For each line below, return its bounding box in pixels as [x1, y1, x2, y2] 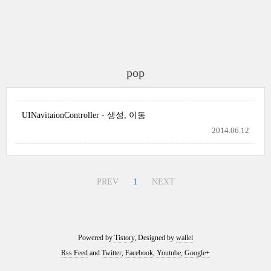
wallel [176, 233, 193, 242]
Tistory [114, 233, 134, 242]
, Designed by [134, 233, 176, 242]
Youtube [157, 249, 181, 257]
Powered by [78, 233, 114, 242]
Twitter [102, 249, 122, 257]
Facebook [125, 249, 153, 257]
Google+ [184, 249, 210, 257]
